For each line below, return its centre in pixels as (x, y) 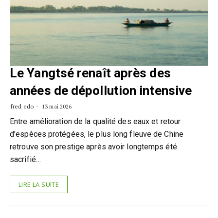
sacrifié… (25, 159)
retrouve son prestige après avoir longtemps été (93, 147)
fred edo (22, 106)
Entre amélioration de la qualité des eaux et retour (95, 121)
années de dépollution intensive (101, 91)
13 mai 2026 (56, 107)
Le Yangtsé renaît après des (90, 73)
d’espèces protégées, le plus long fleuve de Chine (97, 134)
